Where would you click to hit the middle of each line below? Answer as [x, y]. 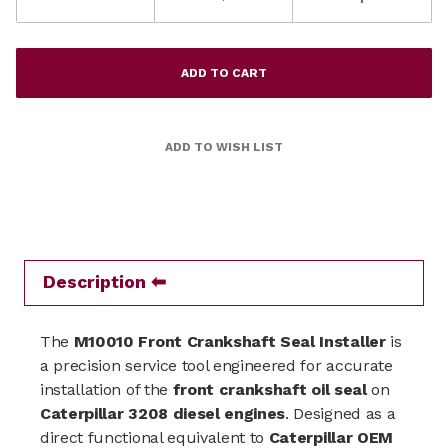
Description [94, 281]
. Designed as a [340, 413]
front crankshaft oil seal [269, 389]
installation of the [106, 389]
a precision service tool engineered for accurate [216, 365]
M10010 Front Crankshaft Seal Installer [229, 341]
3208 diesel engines [204, 413]
